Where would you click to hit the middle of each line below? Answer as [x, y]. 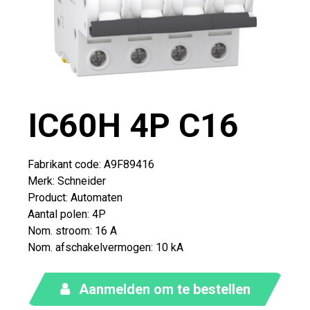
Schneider [82, 181]
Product [47, 198]
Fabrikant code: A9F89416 [91, 164]
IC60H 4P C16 [133, 126]
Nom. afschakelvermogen [89, 247]
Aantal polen [57, 214]
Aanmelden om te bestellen [163, 289]
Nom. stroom [59, 231]
